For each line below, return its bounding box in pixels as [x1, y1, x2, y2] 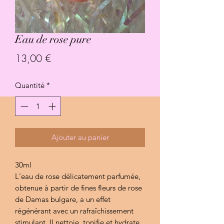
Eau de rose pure [15, 32, 91, 46]
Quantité [15, 80, 44, 90]
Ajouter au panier [51, 132, 109, 142]
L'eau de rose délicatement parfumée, [15, 171, 140, 181]
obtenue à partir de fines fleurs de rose [15, 182, 142, 192]
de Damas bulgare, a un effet [15, 194, 110, 204]
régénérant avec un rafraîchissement [15, 205, 133, 215]
